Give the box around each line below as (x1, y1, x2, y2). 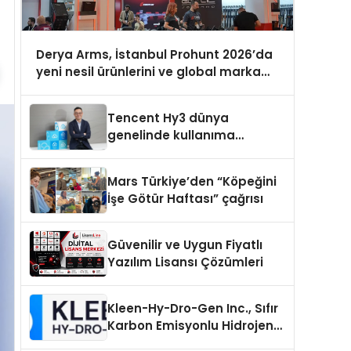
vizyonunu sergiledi (35, 80, 156, 97)
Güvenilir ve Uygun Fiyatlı (107, 237, 262, 254)
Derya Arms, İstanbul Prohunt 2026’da (35, 45, 273, 63)
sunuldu (107, 144, 157, 161)
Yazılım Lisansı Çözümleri (107, 254, 263, 271)
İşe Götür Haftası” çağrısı (107, 190, 263, 208)
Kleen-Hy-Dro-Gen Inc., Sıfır (107, 300, 278, 317)
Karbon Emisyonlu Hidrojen (107, 317, 273, 335)
